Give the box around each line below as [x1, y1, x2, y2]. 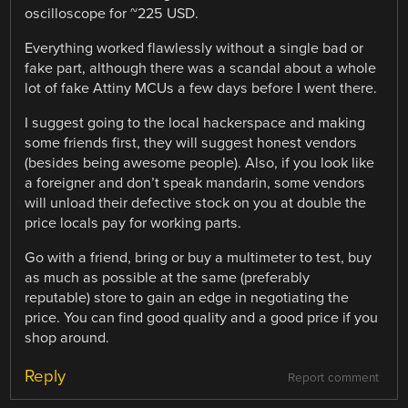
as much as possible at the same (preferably [25, 269, 311, 288]
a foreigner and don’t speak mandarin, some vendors [25, 174, 366, 193]
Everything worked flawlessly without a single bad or [25, 39, 364, 58]
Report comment [287, 370, 379, 385]
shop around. [25, 329, 110, 348]
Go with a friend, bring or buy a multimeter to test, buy [25, 249, 372, 268]
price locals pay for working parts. [25, 214, 242, 233]
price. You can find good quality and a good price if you [25, 309, 379, 328]
